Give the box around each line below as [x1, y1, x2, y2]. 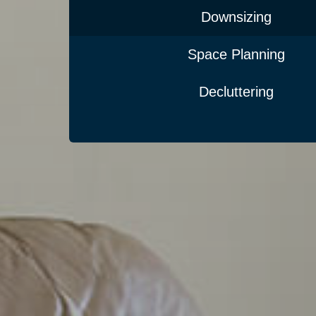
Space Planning [188, 46, 286, 62]
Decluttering [199, 83, 274, 99]
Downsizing [201, 8, 272, 25]
